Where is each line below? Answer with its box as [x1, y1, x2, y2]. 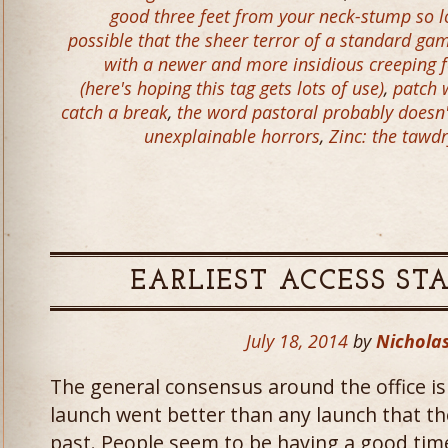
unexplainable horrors [144, 124, 320, 148]
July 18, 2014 [246, 329, 349, 353]
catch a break [61, 100, 168, 124]
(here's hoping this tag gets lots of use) [80, 76, 384, 100]
